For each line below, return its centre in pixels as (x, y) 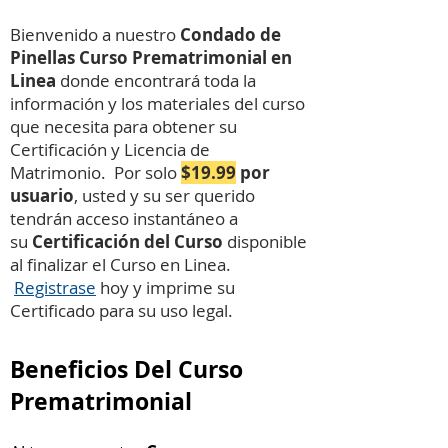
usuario (42, 195)
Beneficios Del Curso (126, 369)
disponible (267, 241)
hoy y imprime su (165, 287)
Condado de (230, 34)
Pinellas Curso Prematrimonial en (151, 57)
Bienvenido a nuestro (95, 34)
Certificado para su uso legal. (121, 310)
